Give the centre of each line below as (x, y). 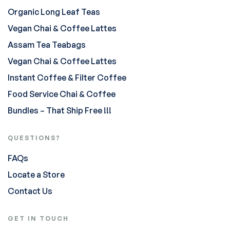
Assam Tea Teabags (47, 45)
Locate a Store (36, 175)
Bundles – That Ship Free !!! (60, 110)
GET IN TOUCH (38, 218)
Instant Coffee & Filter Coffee (67, 78)
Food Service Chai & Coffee (62, 94)
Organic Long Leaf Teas (54, 12)
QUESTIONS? (34, 138)
